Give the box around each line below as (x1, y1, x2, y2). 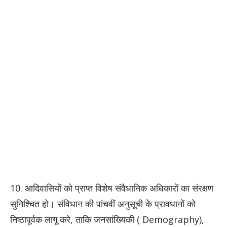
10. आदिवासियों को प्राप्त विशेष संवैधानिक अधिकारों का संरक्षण (10, 182, 213, 195)
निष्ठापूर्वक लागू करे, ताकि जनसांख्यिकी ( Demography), (10, 213, 204, 226)
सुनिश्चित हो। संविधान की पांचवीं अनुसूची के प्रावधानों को (10, 198, 196, 210)
